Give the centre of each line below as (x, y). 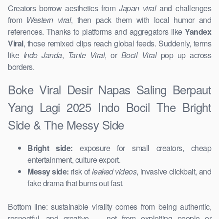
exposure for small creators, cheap (142, 148)
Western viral (49, 20)
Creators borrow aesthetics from (64, 8)
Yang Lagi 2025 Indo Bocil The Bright (109, 107)
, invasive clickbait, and (174, 172)
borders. (21, 67)
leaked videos (114, 172)
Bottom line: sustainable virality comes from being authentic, (109, 207)
